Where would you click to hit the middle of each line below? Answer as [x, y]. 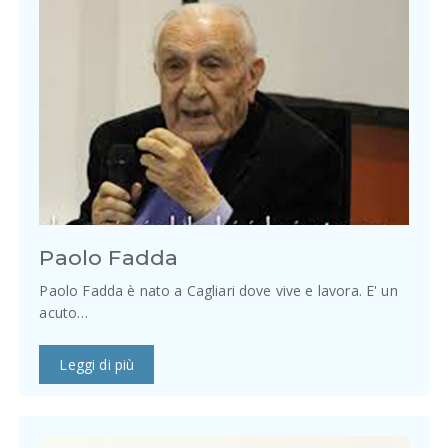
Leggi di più [97, 364]
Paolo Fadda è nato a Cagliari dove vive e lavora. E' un [218, 290]
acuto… [64, 312]
